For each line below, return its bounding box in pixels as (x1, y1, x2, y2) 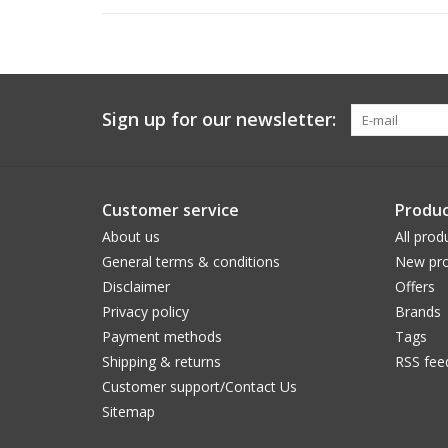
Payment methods (102, 327, 222, 346)
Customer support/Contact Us (102, 377, 297, 396)
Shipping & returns (102, 352, 221, 371)
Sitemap (102, 402, 155, 421)
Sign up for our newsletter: (102, 107, 336, 131)
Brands (394, 302, 441, 321)
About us (102, 227, 160, 246)
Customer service (102, 199, 239, 221)
